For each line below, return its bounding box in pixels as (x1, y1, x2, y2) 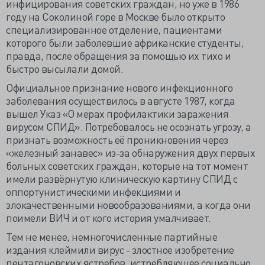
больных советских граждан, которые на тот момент (6, 159, 248, 172)
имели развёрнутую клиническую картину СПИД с (6, 172, 237, 185)
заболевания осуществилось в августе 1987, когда (6, 93, 235, 107)
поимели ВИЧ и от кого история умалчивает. (6, 211, 211, 224)
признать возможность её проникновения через (6, 132, 228, 146)
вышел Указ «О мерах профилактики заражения (6, 106, 228, 120)
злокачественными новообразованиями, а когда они (6, 198, 251, 211)
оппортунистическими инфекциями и (6, 185, 180, 198)
